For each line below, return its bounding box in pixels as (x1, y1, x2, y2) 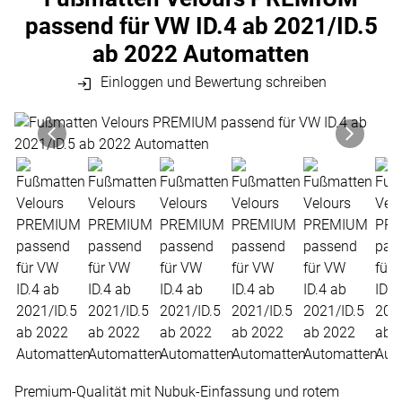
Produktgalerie (13, 110, 157, 136)
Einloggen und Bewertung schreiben (96, 74, 327, 92)
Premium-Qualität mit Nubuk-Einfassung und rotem (14, 382, 339, 400)
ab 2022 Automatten (92, 40, 310, 68)
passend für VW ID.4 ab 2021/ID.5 (24, 13, 378, 40)
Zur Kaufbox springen (42, 146, 182, 164)
